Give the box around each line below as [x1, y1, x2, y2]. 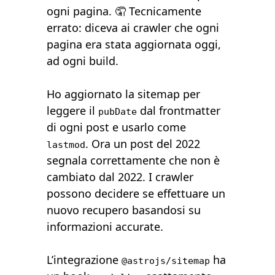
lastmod [47, 139, 86, 150]
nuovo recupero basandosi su [47, 203, 201, 218]
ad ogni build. [47, 53, 119, 69]
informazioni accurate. [47, 219, 164, 234]
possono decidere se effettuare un [47, 186, 226, 201]
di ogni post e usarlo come [47, 120, 187, 135]
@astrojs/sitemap [122, 255, 211, 266]
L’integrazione [47, 252, 122, 268]
